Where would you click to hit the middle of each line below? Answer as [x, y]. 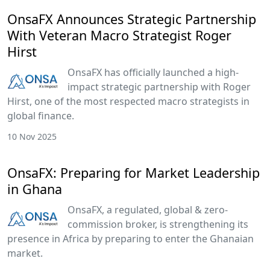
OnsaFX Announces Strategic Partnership [132, 19]
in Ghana [35, 189]
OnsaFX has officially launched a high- [153, 72]
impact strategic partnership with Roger [159, 86]
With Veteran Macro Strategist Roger [119, 35]
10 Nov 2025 [32, 136]
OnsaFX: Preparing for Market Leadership [133, 172]
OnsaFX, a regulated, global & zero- [148, 209]
